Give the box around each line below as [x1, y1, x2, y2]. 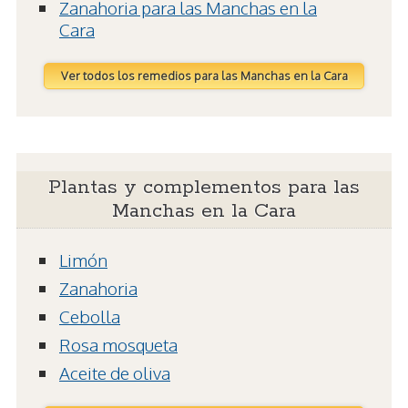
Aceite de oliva [59, 362, 170, 384]
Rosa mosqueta [59, 333, 178, 356]
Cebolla [59, 305, 120, 328]
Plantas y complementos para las [48, 175, 360, 201]
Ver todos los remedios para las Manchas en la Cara [60, 68, 348, 84]
